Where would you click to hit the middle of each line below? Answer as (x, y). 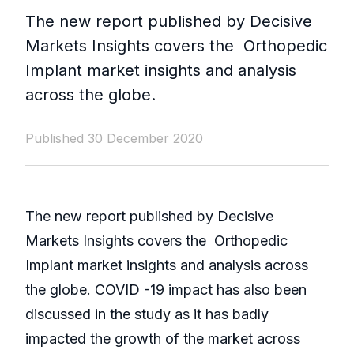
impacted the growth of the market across (163, 339)
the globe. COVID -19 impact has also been (166, 290)
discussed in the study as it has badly (147, 314)
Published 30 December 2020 (114, 139)
